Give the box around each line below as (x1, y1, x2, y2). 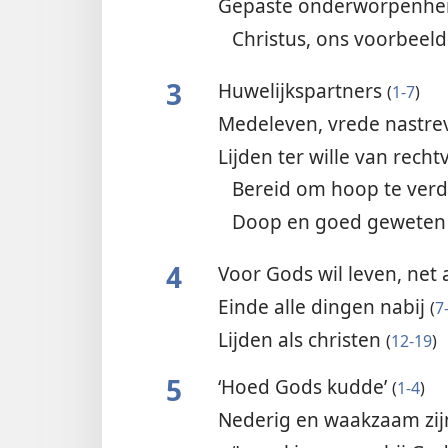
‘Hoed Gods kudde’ (217, 373, 392, 401)
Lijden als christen (217, 325, 386, 353)
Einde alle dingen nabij (217, 293, 430, 321)
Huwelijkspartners (217, 76, 387, 104)
